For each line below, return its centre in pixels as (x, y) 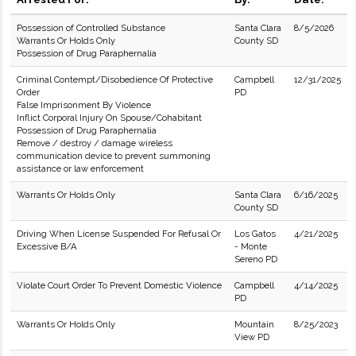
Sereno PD (256, 259)
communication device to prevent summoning (114, 156)
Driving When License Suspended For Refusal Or (119, 234)
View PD (252, 337)
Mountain (254, 324)
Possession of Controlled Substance (91, 28)
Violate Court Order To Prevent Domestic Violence (119, 285)
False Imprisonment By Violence (84, 105)
